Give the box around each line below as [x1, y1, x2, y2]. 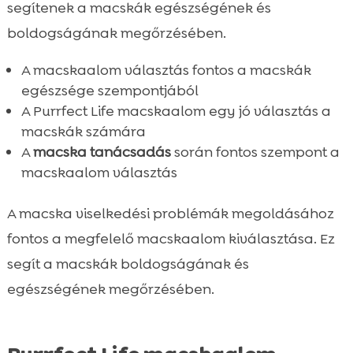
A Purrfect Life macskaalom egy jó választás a [20, 101, 331, 121]
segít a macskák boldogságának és [6, 254, 249, 273]
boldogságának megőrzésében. [6, 23, 226, 43]
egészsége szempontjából [20, 80, 199, 100]
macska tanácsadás [32, 142, 171, 162]
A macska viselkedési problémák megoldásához [6, 203, 334, 223]
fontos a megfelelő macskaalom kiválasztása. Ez [6, 229, 335, 248]
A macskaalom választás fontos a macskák [20, 60, 311, 80]
